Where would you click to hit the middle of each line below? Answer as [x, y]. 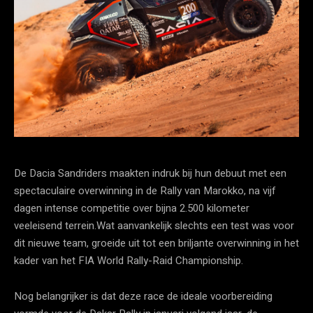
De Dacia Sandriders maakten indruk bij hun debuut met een [150, 173]
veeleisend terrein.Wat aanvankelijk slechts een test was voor [154, 225]
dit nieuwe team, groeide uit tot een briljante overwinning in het [156, 243]
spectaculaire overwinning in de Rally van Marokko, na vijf [145, 190]
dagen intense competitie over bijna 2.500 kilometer [132, 208]
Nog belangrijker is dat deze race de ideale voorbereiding [143, 296]
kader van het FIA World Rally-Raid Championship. [129, 260]
